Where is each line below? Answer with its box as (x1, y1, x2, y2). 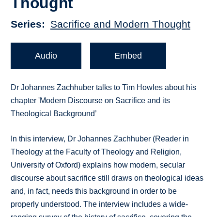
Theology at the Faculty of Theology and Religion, (11, 148, 182, 156)
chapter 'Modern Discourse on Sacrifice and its (11, 96, 170, 105)
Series (11, 18, 42, 30)
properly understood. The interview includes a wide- (11, 200, 188, 209)
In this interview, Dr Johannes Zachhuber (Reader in (11, 135, 189, 143)
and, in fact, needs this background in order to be (11, 187, 177, 196)
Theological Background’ (11, 109, 97, 118)
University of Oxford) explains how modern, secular (11, 161, 186, 170)
